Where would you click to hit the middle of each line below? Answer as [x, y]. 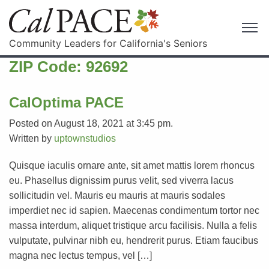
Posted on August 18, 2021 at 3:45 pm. [91, 123]
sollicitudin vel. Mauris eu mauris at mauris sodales [117, 195]
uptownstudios [85, 138]
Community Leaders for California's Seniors [108, 43]
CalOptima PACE [66, 102]
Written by [32, 138]
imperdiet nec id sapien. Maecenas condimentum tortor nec [134, 210]
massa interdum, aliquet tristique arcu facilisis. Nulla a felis [133, 225]
